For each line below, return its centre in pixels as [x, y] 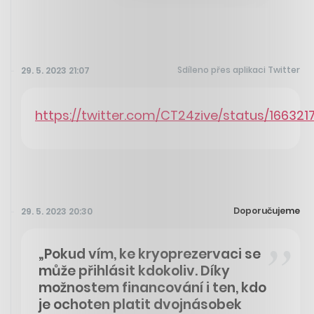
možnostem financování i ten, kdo [152, 287]
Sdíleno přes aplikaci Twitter [239, 70]
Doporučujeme [267, 210]
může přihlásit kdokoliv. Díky [134, 271]
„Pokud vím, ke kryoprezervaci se [150, 254]
